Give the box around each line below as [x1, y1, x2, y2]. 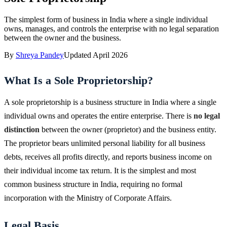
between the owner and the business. [4, 33, 121, 42]
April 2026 [93, 50, 128, 59]
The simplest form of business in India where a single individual [4, 15, 208, 24]
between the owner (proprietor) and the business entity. [40, 125, 216, 134]
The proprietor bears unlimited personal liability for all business [4, 138, 205, 147]
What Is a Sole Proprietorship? [4, 73, 153, 87]
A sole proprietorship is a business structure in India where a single [4, 97, 216, 106]
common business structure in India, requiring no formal [4, 179, 182, 188]
